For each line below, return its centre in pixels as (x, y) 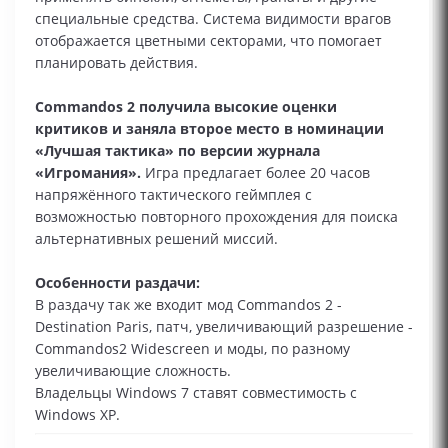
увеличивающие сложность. (133, 370)
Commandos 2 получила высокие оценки (186, 106)
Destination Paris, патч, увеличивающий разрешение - (224, 326)
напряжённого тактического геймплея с (173, 194)
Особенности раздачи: (117, 282)
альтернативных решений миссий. (156, 238)
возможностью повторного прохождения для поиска (216, 216)
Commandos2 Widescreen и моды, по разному (192, 348)
